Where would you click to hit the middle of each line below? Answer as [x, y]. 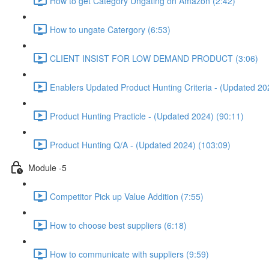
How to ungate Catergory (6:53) [110, 29]
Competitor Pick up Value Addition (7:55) [127, 196]
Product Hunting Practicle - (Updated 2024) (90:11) [147, 116]
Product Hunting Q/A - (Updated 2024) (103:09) [140, 144]
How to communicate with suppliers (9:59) [129, 254]
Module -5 [47, 167]
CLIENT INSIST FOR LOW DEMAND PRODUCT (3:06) [154, 58]
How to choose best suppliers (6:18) [118, 225]
